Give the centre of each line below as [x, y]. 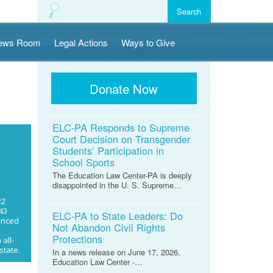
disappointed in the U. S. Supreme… [117, 185]
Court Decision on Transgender [121, 139]
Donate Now [124, 88]
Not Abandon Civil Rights [109, 228]
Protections [77, 239]
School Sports [83, 162]
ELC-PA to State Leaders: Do [118, 216]
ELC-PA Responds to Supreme [121, 128]
